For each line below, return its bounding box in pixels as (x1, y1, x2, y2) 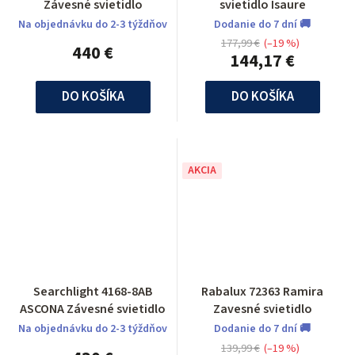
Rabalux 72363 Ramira (201, 283, 323, 301)
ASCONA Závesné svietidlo (67, 300, 166, 319)
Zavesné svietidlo (212, 300, 312, 319)
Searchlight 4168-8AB (33, 283, 152, 301)
